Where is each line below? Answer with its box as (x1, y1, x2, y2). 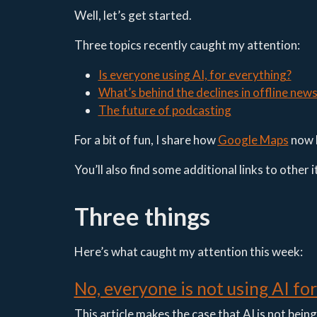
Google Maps (217, 132, 289, 147)
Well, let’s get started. (74, 7, 192, 23)
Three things (74, 201, 210, 231)
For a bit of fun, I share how (74, 132, 218, 147)
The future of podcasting (98, 102, 231, 117)
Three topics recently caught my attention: (74, 37, 300, 52)
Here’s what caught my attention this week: (74, 243, 303, 259)
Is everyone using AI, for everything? (98, 67, 292, 82)
